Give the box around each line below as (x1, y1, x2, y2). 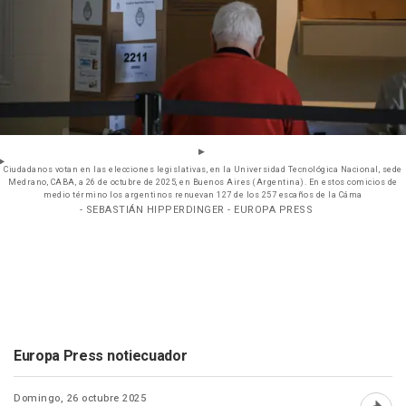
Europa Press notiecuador (14, 345, 188, 368)
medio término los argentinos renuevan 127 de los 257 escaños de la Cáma (43, 189, 362, 202)
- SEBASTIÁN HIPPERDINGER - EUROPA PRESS (79, 202, 314, 218)
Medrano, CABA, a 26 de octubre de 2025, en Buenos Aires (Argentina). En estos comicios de (8, 177, 398, 189)
